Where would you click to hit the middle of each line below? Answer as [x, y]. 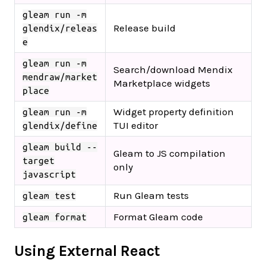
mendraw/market [60, 77]
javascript [49, 174]
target [39, 160]
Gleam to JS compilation [170, 153]
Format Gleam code [158, 216]
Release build [145, 28]
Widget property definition [174, 111]
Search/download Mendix [173, 69]
